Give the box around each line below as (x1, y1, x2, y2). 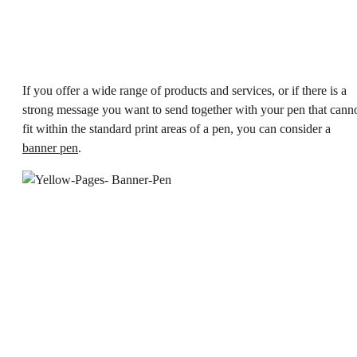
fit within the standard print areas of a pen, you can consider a (22, 122, 331, 136)
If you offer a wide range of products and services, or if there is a (22, 84, 347, 98)
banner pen (22, 141, 78, 155)
